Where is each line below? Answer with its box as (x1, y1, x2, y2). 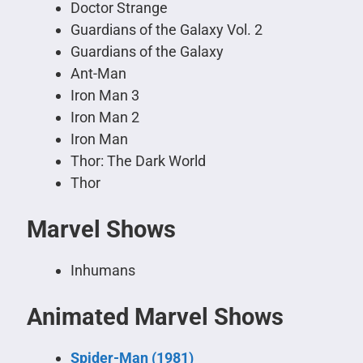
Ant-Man (70, 64, 126, 82)
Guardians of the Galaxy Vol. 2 (70, 20, 263, 38)
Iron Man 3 (70, 86, 139, 104)
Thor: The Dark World (70, 152, 206, 169)
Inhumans (70, 261, 135, 279)
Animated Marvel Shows (26, 302, 284, 331)
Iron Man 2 (70, 108, 139, 126)
